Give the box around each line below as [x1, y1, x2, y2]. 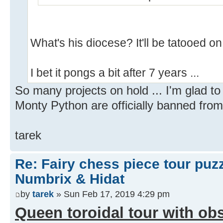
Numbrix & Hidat [15, 171, 124, 187]
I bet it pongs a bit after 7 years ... [30, 66, 199, 79]
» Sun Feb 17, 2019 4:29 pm [54, 189, 170, 200]
